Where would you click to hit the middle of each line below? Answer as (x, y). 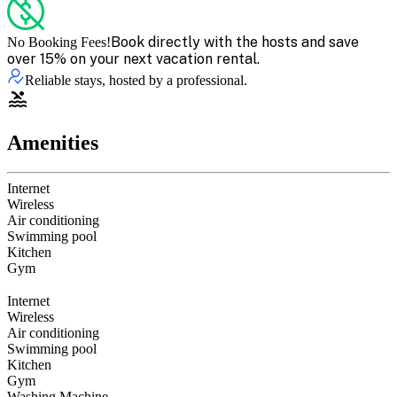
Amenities (53, 142)
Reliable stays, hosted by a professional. (136, 80)
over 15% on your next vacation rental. (133, 58)
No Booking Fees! (59, 42)
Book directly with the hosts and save (235, 42)
